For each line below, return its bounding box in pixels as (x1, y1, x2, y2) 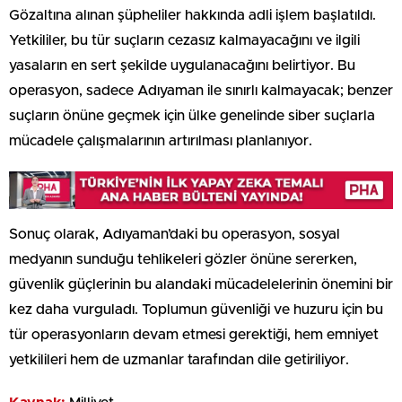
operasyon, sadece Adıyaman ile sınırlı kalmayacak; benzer (9, 83, 393, 98)
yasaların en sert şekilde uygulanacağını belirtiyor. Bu (9, 57, 355, 73)
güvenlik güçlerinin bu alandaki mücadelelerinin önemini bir (9, 277, 393, 293)
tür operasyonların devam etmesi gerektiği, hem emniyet (9, 328, 379, 343)
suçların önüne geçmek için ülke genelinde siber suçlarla (9, 108, 375, 123)
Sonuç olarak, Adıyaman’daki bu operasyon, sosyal (9, 227, 340, 242)
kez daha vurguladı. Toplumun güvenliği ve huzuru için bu (9, 302, 383, 318)
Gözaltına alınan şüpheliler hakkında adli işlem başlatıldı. (9, 7, 376, 22)
